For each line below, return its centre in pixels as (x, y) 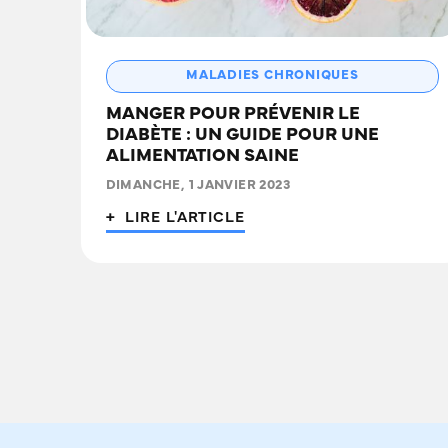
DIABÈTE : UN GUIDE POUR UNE (242, 135)
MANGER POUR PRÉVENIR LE (232, 114)
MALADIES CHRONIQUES (272, 75)
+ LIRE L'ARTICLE (175, 218)
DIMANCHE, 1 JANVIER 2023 (197, 185)
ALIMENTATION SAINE (202, 156)
